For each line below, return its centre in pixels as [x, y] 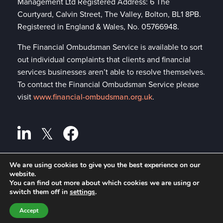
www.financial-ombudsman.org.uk [93, 97]
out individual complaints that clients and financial [104, 59]
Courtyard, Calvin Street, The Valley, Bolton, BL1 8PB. [109, 14]
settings [82, 192]
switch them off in [40, 192]
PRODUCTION [177, 178]
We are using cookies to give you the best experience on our [105, 165]
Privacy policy [42, 175]
